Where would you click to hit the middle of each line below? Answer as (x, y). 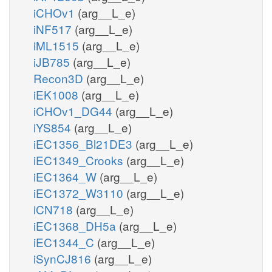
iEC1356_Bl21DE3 (84, 143)
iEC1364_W (66, 176)
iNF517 (54, 29)
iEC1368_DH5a (76, 225)
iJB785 (53, 61)
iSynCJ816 (64, 258)
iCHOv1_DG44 (74, 110)
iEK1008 (57, 94)
